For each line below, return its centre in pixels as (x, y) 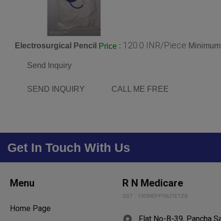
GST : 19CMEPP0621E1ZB (155, 196)
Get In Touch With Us (69, 147)
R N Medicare (153, 183)
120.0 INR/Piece (155, 45)
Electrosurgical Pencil (56, 46)
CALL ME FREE (140, 89)
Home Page (30, 208)
